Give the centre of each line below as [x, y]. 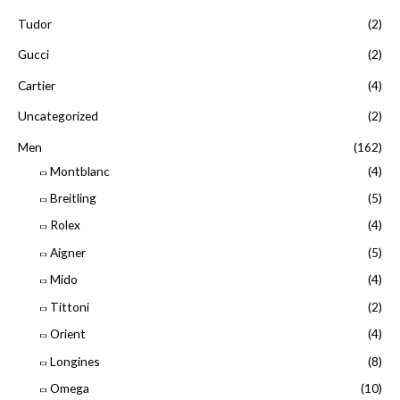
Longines [75, 361]
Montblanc [80, 171]
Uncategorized [58, 116]
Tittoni [70, 306]
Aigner [68, 252]
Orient [68, 334]
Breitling [73, 198]
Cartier [37, 85]
